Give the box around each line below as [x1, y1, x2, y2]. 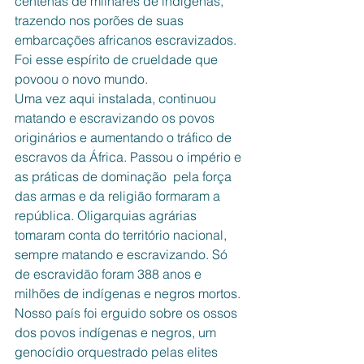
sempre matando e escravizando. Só [15, 246, 231, 262]
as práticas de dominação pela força [15, 168, 235, 184]
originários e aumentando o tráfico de [15, 129, 235, 145]
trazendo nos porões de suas [15, 12, 187, 28]
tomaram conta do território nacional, [15, 227, 230, 243]
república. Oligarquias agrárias [15, 207, 200, 223]
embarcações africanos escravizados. [15, 32, 240, 48]
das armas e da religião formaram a [15, 188, 223, 204]
